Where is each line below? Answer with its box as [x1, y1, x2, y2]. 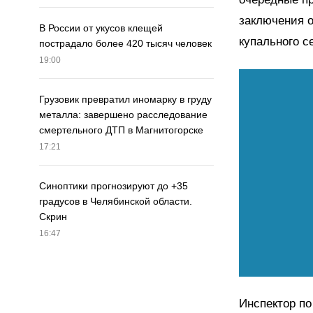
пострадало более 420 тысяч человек [39, 38, 212, 50]
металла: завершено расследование [39, 109, 208, 121]
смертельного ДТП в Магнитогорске [39, 124, 203, 136]
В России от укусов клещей [39, 22, 163, 34]
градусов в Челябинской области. [39, 196, 192, 208]
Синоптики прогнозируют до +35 [39, 180, 188, 192]
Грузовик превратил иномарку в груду [39, 94, 212, 105]
